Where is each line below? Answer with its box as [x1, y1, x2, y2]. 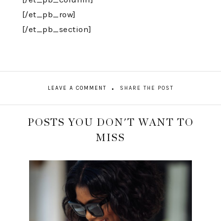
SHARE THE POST [119, 84, 174, 91]
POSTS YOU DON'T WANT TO [27, 117, 194, 128]
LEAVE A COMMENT [47, 84, 107, 91]
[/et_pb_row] [22, 9, 76, 20]
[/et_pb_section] [22, 24, 92, 35]
